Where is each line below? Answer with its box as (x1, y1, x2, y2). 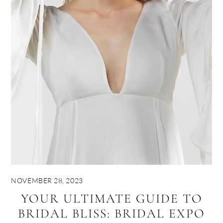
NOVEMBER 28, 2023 (11, 176, 83, 185)
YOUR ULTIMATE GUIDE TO (20, 190, 203, 206)
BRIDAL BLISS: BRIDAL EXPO (18, 205, 205, 221)
